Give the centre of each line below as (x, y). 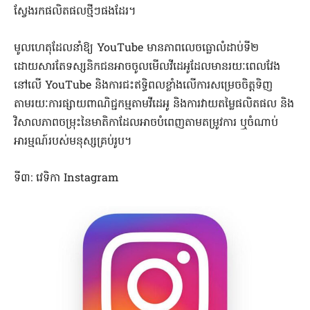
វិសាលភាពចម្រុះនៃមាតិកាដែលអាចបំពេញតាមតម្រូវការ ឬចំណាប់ (146, 124)
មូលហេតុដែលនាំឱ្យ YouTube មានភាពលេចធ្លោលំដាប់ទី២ (136, 49)
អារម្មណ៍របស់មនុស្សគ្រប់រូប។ (73, 142)
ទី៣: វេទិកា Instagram (66, 179)
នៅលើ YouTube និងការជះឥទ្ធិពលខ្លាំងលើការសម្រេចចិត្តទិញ (143, 86)
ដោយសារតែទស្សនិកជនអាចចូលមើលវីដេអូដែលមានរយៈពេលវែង (147, 67)
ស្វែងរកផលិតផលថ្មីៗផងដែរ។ (75, 12)
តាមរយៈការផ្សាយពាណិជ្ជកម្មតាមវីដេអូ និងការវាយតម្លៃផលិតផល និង (154, 105)
